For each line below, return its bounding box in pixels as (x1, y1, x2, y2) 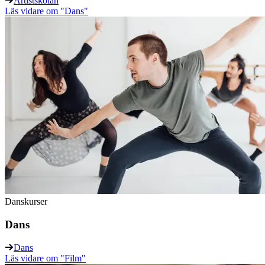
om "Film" (44, 253, 86, 263)
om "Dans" (44, 6, 88, 17)
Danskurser (5, 196, 47, 207)
